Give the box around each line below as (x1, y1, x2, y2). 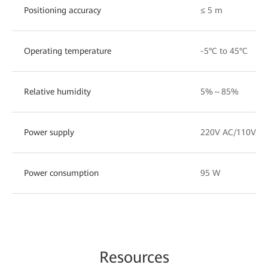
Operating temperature (24, 45, 111, 56)
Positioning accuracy (24, 5, 101, 15)
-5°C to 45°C (200, 45, 248, 56)
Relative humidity (24, 86, 91, 96)
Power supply (24, 127, 74, 137)
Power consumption (24, 167, 99, 178)
